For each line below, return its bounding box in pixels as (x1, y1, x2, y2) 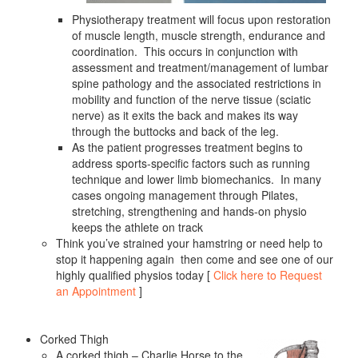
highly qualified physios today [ (56, 267, 213, 284)
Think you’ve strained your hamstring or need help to (56, 235, 323, 252)
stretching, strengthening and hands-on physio (72, 203, 307, 220)
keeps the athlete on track (72, 219, 203, 236)
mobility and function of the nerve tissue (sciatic (72, 91, 311, 108)
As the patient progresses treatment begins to (72, 139, 303, 156)
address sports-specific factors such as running (72, 155, 310, 172)
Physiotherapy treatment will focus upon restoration (72, 11, 331, 28)
